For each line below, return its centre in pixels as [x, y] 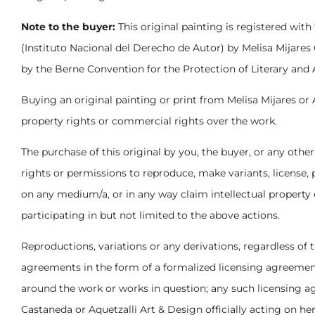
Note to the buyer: [68, 26]
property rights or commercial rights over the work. [149, 121]
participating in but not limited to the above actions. [150, 215]
